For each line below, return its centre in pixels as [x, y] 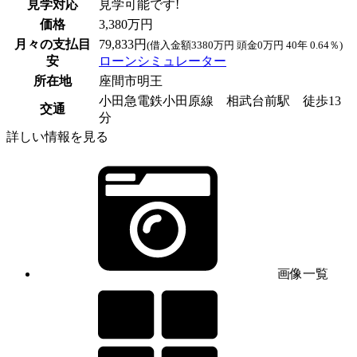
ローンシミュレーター [163, 61]
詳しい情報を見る [57, 136]
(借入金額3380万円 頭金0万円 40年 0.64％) [245, 45]
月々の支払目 [52, 44]
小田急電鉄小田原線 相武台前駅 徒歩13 [220, 100]
